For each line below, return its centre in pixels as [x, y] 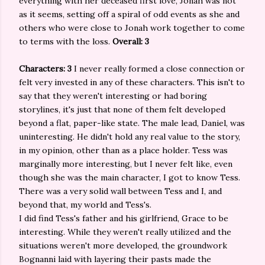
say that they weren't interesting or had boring [113, 96]
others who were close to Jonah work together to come [132, 28]
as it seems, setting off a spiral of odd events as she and [129, 14]
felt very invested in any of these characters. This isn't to [132, 82]
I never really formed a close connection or [159, 69]
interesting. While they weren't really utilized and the [125, 232]
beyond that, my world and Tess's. [85, 205]
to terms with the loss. [66, 41]
